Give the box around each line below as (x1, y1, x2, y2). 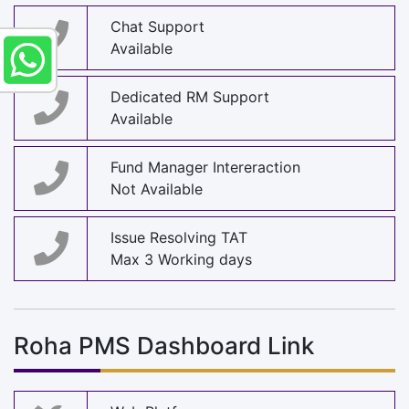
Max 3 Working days (110, 250, 252, 269)
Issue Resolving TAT (110, 228, 247, 247)
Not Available (110, 180, 203, 199)
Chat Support (110, 17, 204, 37)
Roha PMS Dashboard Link (14, 330, 314, 360)
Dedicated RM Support (110, 88, 269, 107)
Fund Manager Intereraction (110, 158, 300, 177)
